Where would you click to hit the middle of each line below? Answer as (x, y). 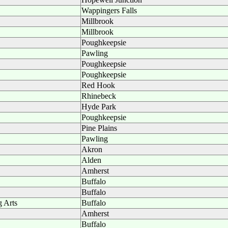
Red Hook (98, 85)
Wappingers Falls (109, 10)
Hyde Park (99, 107)
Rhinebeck (99, 96)
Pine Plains (99, 128)
